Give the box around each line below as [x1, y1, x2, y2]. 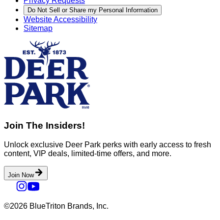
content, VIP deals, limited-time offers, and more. [4, 149, 171, 158]
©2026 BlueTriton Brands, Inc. [4, 202, 109, 211]
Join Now [8, 171, 34, 179]
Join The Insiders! [4, 120, 85, 131]
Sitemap [24, 24, 53, 32]
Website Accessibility [24, 15, 97, 24]
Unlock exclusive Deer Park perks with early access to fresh [4, 140, 211, 149]
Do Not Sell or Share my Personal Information [27, 6, 158, 14]
